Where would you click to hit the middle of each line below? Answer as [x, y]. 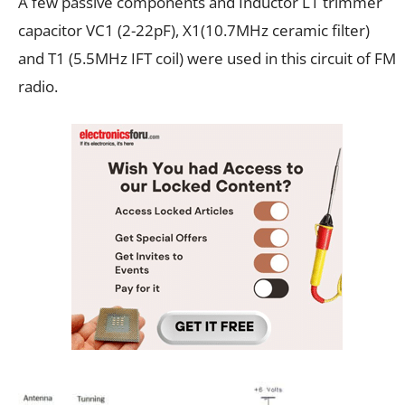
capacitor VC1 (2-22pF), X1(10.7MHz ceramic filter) [194, 31]
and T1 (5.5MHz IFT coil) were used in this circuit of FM [207, 59]
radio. [38, 87]
